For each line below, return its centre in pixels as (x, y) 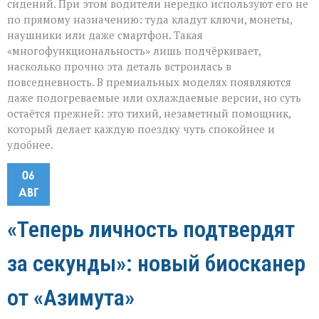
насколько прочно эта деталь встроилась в (119, 66)
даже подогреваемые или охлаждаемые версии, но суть (154, 97)
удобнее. (30, 144)
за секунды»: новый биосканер (156, 263)
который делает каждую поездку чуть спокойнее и (141, 129)
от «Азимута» (71, 297)
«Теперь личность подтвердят (151, 229)
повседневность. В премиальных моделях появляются (149, 82)
